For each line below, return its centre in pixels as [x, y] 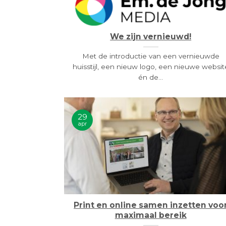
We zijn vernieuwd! [151, 37]
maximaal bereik [151, 215]
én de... [151, 77]
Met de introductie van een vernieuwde [151, 56]
